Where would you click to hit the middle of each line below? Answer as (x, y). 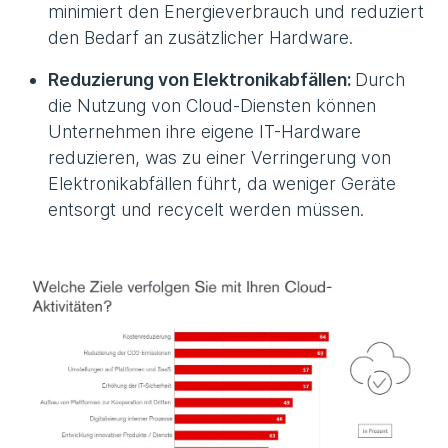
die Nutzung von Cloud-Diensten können (212, 106)
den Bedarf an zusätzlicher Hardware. (200, 38)
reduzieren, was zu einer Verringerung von (219, 158)
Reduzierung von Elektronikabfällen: (201, 80)
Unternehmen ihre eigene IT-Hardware (204, 132)
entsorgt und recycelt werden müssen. (206, 210)
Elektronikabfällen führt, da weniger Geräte (222, 184)
